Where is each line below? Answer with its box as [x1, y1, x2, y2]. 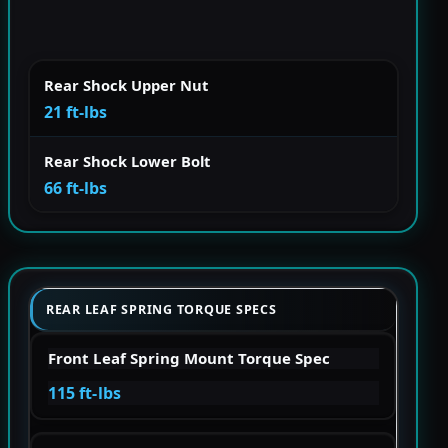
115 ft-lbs [47, 381, 122, 404]
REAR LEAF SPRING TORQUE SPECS [46, 300, 277, 318]
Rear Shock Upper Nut [44, 74, 208, 95]
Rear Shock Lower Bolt [44, 150, 210, 171]
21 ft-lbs [44, 100, 107, 123]
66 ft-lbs [44, 176, 107, 199]
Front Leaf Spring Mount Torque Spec [47, 347, 330, 368]
